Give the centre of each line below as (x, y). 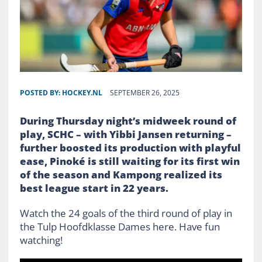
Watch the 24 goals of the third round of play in (126, 213)
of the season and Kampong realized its (121, 174)
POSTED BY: (41, 92)
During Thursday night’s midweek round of (128, 120)
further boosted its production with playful (130, 147)
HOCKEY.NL (82, 92)
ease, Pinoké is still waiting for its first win (130, 161)
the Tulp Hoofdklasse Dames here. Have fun (120, 226)
